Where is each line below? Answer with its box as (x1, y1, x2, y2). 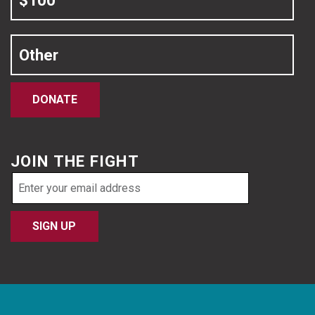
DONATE (32, 93, 78, 107)
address (10, 195, 56, 211)
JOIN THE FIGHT (11, 152, 139, 171)
